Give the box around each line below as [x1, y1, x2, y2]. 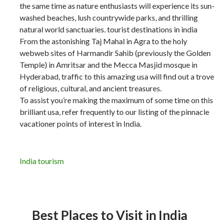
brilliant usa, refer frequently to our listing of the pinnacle [20, 107, 209, 117]
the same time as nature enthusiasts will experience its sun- [20, 1, 215, 11]
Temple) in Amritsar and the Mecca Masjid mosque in [20, 60, 197, 70]
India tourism [20, 156, 64, 166]
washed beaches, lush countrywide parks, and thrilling [20, 13, 198, 23]
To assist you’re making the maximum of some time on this [20, 95, 213, 105]
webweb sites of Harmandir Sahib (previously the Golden [20, 48, 211, 58]
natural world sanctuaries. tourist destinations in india [20, 25, 197, 34]
